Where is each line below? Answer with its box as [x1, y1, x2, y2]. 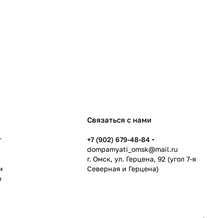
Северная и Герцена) [87, 164, 159, 173]
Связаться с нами [87, 115, 152, 124]
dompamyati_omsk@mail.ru [87, 145, 178, 153]
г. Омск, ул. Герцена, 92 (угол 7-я [87, 155, 197, 163]
